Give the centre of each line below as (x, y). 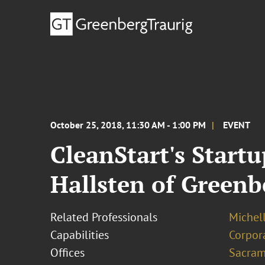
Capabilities (80, 235)
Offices (68, 253)
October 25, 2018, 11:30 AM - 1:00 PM (128, 125)
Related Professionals (104, 217)
